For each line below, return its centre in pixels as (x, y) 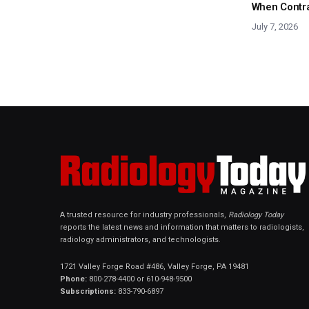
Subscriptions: (88, 292)
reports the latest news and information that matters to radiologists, (182, 228)
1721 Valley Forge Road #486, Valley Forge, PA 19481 (154, 267)
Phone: (73, 279)
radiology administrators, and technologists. (140, 240)
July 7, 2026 (275, 26)
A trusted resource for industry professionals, (144, 215)
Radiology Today (256, 215)
